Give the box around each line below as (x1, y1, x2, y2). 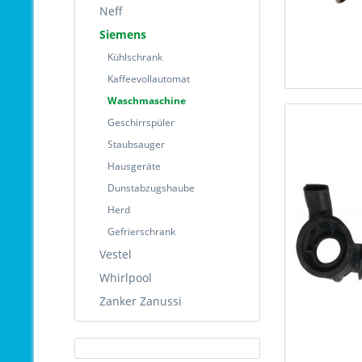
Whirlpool (99, 270, 152, 285)
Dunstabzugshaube (107, 181, 195, 195)
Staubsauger (107, 137, 165, 151)
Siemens (99, 27, 146, 42)
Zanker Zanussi (99, 293, 182, 309)
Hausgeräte (107, 159, 161, 173)
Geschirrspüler (107, 116, 175, 129)
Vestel (99, 246, 132, 262)
